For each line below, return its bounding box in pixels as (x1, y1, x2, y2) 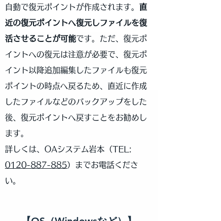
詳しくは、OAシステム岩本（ (5, 145, 112, 153)
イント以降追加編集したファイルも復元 (5, 66, 147, 74)
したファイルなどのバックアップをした (5, 98, 147, 106)
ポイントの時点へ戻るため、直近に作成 (5, 82, 147, 90)
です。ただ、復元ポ (76, 35, 147, 42)
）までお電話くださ (67, 161, 138, 169)
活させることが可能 (5, 35, 76, 42)
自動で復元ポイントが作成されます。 (5, 3, 139, 11)
